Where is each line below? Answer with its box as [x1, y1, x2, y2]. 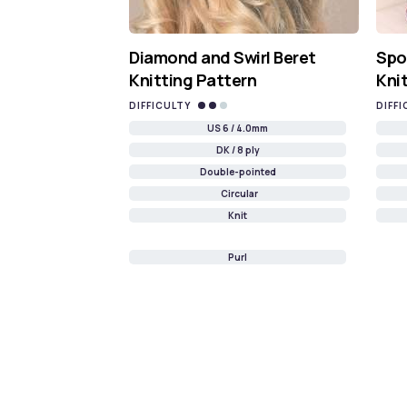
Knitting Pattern [129, 69, 256, 92]
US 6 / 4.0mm [207, 122, 268, 135]
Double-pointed [199, 165, 276, 179]
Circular [221, 187, 258, 201]
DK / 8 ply [215, 144, 260, 157]
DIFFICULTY [129, 99, 191, 113]
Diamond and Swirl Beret [129, 46, 316, 69]
